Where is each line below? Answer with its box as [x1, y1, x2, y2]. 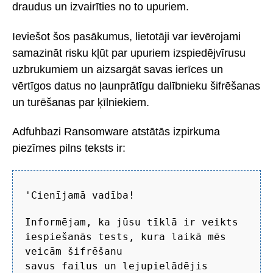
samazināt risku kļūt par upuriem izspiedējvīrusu [12, 46, 246, 59]
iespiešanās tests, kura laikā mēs [25, 230, 226, 243]
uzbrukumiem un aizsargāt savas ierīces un [12, 63, 223, 76]
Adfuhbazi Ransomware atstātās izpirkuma [12, 126, 220, 138]
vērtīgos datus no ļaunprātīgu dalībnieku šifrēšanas [12, 79, 260, 92]
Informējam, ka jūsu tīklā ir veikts [25, 216, 238, 228]
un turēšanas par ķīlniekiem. [12, 96, 149, 108]
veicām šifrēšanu [25, 245, 122, 257]
